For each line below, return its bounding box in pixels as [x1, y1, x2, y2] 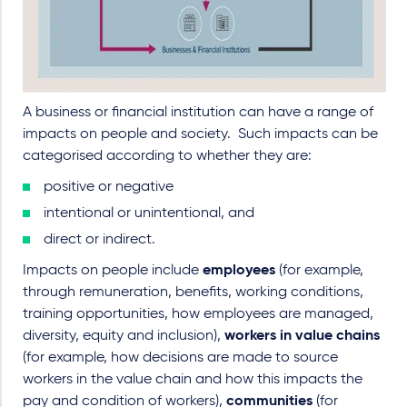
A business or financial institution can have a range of [23, 105, 373, 120]
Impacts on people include [23, 263, 203, 278]
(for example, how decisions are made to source [23, 351, 338, 365]
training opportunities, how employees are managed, [23, 307, 373, 322]
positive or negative [44, 180, 174, 194]
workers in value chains [224, 329, 380, 343]
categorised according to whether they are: [23, 149, 312, 164]
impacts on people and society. [23, 127, 231, 142]
